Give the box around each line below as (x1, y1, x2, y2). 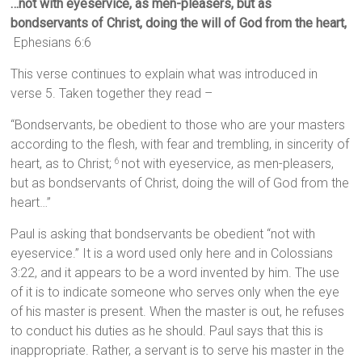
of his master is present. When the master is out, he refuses (11, 304, 345, 320)
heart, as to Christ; (11, 156, 116, 172)
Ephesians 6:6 (11, 35, 92, 51)
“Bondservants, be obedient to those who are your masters (11, 117, 346, 133)
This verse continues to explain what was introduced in (11, 66, 318, 82)
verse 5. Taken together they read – (11, 86, 213, 102)
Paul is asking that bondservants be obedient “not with (11, 226, 316, 242)
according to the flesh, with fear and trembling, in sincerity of (11, 137, 350, 153)
